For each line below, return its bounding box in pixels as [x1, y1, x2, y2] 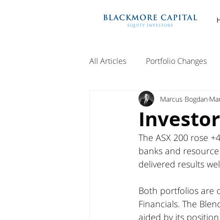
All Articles [89, 55, 126, 66]
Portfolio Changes [146, 55, 207, 66]
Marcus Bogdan [160, 94, 208, 104]
